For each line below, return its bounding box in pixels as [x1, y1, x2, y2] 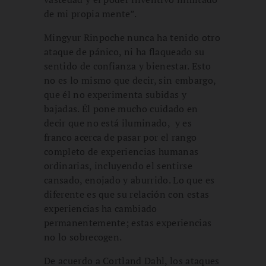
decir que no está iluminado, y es [44, 116, 192, 129]
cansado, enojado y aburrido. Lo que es [44, 173, 215, 186]
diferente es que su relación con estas [44, 187, 210, 201]
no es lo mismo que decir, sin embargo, [44, 73, 216, 87]
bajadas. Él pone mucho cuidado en [44, 102, 198, 115]
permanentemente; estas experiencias [44, 216, 212, 229]
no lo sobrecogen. [44, 230, 122, 243]
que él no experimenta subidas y [44, 87, 186, 101]
